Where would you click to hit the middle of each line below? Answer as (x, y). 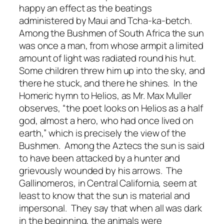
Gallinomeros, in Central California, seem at (108, 183)
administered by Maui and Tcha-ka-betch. (106, 21)
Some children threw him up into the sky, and (112, 71)
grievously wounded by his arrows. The (101, 171)
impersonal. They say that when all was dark (110, 208)
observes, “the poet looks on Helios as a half (111, 108)
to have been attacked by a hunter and (100, 158)
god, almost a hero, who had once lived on (106, 121)
